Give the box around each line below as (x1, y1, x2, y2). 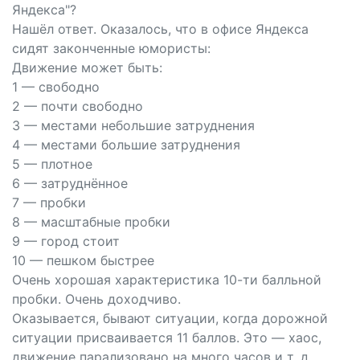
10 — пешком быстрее (12, 252, 154, 268)
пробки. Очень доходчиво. (12, 291, 181, 307)
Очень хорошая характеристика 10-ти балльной (12, 272, 321, 288)
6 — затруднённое (12, 175, 128, 191)
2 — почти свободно (12, 98, 143, 114)
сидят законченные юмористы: (12, 40, 211, 56)
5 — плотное (12, 156, 92, 172)
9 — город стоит (12, 233, 120, 249)
